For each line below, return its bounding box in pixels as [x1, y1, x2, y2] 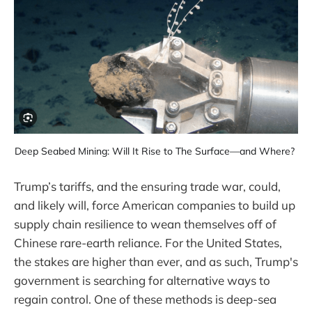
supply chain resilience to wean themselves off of [14, 216, 276, 231]
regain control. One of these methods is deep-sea [14, 291, 276, 306]
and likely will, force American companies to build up [14, 197, 295, 212]
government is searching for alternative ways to [14, 272, 270, 288]
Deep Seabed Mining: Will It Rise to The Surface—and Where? [15, 144, 297, 157]
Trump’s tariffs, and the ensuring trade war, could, [14, 178, 281, 194]
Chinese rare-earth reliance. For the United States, [14, 235, 282, 250]
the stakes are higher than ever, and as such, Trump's [14, 253, 298, 269]
